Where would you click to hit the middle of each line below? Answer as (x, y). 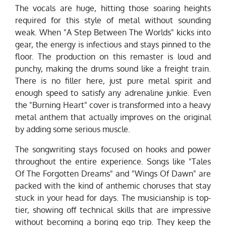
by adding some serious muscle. (73, 129)
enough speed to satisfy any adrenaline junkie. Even (113, 93)
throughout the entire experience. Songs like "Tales (113, 162)
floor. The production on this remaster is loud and (113, 57)
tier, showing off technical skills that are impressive (113, 210)
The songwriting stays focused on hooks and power (113, 150)
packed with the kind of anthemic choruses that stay (113, 186)
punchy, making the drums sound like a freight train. (113, 69)
